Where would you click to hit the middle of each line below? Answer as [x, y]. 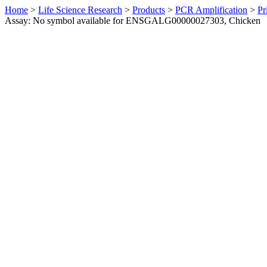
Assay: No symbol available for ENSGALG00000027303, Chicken [133, 21]
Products [149, 10]
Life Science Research [80, 10]
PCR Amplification [211, 10]
